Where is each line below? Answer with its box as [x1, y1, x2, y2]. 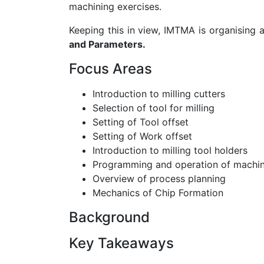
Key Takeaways [69, 235, 174, 252]
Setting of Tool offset [93, 116, 189, 128]
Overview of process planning [93, 173, 226, 185]
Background [69, 209, 150, 226]
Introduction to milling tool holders [93, 144, 247, 157]
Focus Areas [69, 60, 152, 78]
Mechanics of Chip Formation [93, 187, 223, 199]
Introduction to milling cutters [93, 88, 225, 100]
